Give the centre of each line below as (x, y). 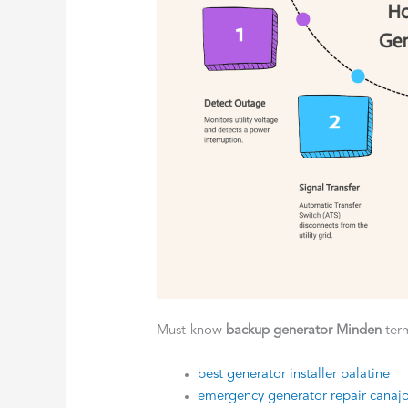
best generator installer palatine (294, 375)
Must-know (192, 331)
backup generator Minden (304, 331)
